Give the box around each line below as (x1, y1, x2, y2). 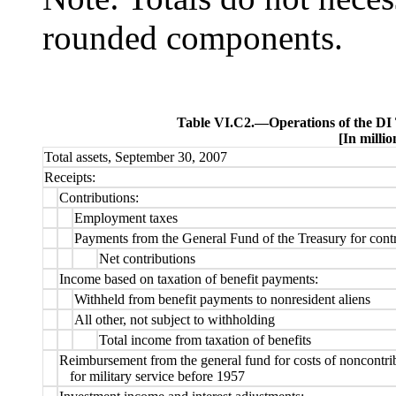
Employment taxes (74, 209, 179, 225)
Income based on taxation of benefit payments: (59, 270, 319, 286)
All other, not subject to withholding (74, 311, 276, 327)
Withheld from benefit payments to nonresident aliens (74, 291, 371, 307)
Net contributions (99, 250, 196, 266)
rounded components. (42, 19, 343, 57)
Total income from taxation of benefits (99, 331, 312, 347)
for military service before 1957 (70, 368, 246, 384)
